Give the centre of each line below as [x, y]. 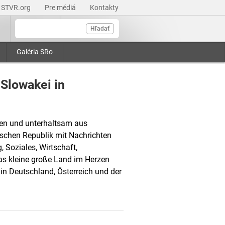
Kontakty [104, 8]
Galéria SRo [35, 52]
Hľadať [100, 29]
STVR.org [17, 8]
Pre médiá [61, 8]
